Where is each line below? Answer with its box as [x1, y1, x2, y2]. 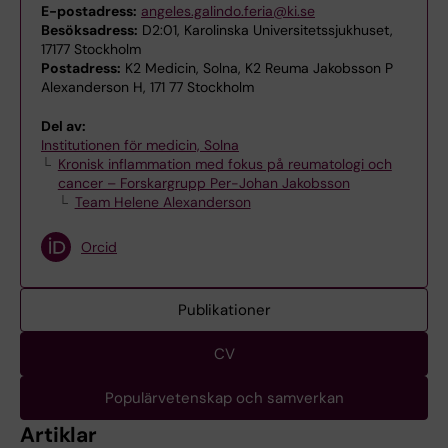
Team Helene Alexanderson [74, 193, 251, 211]
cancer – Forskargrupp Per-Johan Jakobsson [57, 174, 350, 192]
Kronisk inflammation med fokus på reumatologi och [57, 155, 392, 173]
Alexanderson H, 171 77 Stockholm [41, 78, 254, 96]
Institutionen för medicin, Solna [41, 136, 239, 154]
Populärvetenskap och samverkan [104, 388, 344, 408]
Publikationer [177, 300, 271, 320]
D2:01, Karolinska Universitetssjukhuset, [138, 21, 393, 39]
